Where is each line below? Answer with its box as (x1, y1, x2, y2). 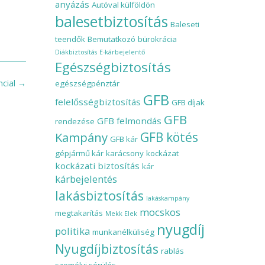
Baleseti (170, 19, 199, 30)
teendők (54, 34, 85, 45)
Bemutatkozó (87, 34, 135, 45)
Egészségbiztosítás (54, 58, 171, 77)
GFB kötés (140, 129, 198, 146)
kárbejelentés (54, 172, 117, 186)
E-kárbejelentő (99, 48, 145, 57)
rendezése (54, 116, 95, 127)
